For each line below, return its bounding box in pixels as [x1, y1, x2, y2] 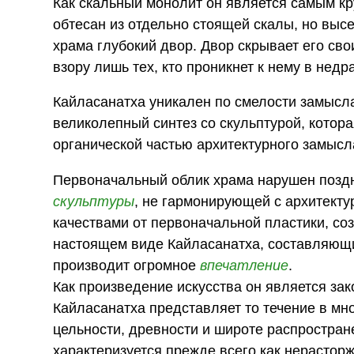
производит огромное [53, 257, 201, 273]
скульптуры [53, 193, 135, 209]
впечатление [200, 257, 289, 273]
